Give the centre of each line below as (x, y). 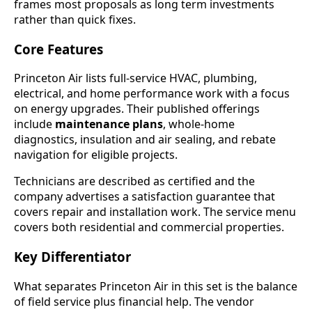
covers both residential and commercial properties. (149, 227)
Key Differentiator (72, 256)
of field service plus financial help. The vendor (134, 301)
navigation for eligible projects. (96, 155)
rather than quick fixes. (75, 19)
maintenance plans (109, 124)
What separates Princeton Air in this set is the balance (156, 286)
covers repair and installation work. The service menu (155, 212)
